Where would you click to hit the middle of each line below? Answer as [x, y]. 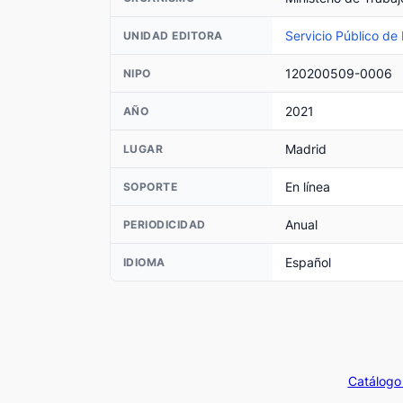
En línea [308, 187]
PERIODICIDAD [165, 224]
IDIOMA [144, 262]
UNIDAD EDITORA [173, 35]
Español [308, 263]
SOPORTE [151, 186]
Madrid [306, 149]
